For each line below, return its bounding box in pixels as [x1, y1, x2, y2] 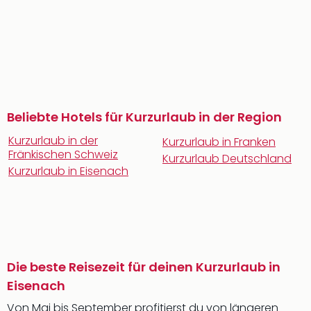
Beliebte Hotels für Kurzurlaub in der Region [7, 108, 282, 126]
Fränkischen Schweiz [8, 146, 118, 162]
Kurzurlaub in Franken [162, 134, 276, 150]
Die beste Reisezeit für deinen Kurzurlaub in [7, 258, 280, 276]
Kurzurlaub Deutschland [162, 151, 292, 167]
